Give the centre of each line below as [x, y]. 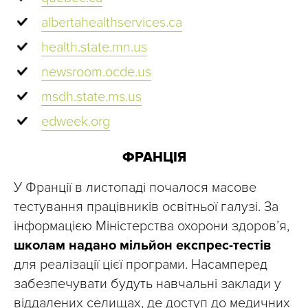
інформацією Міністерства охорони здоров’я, [152, 227]
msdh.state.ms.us [91, 97]
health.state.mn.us [94, 48]
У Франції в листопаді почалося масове [135, 188]
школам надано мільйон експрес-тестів [143, 246]
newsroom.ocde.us [96, 73]
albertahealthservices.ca [112, 23]
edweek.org [76, 122]
